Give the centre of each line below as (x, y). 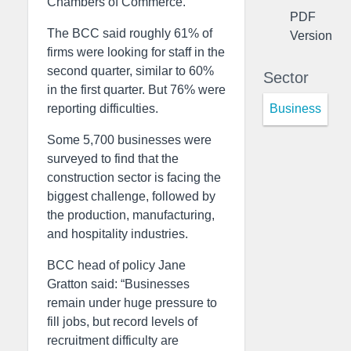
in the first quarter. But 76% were (136, 90)
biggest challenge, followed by (131, 196)
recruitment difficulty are (113, 340)
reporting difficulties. (103, 109)
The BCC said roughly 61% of (130, 33)
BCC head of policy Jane (116, 265)
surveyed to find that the (113, 159)
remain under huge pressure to (132, 303)
